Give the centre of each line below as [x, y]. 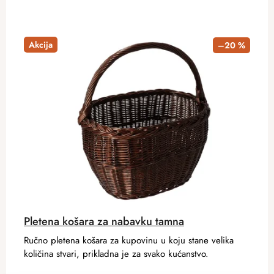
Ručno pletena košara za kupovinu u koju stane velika [129, 241]
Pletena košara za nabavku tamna [104, 222]
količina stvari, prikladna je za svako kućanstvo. [116, 254]
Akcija [41, 44]
